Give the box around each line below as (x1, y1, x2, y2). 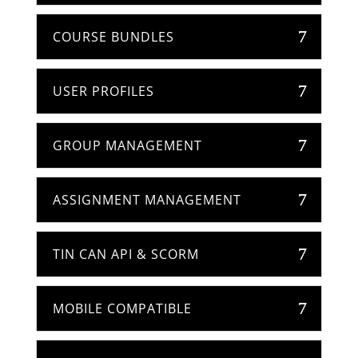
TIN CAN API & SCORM (52, 245, 199, 264)
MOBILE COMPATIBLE (52, 300, 192, 318)
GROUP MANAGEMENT (52, 137, 202, 155)
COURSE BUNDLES (52, 28, 174, 46)
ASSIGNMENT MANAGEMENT (52, 191, 241, 209)
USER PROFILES (52, 82, 154, 101)
